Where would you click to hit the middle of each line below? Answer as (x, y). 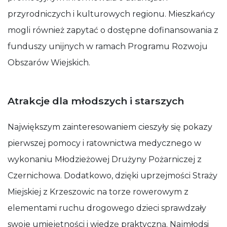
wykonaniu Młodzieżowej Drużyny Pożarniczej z (105, 159)
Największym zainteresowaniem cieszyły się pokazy (110, 127)
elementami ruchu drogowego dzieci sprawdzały (107, 208)
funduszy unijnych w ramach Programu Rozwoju (108, 46)
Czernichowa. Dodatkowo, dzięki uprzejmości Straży (112, 176)
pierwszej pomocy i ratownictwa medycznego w (104, 143)
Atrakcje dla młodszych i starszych (96, 101)
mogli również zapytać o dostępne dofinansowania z (113, 30)
